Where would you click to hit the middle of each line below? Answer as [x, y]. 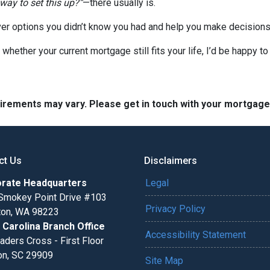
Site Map [164, 261]
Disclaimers [171, 161]
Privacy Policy [175, 209]
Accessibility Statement [196, 235]
